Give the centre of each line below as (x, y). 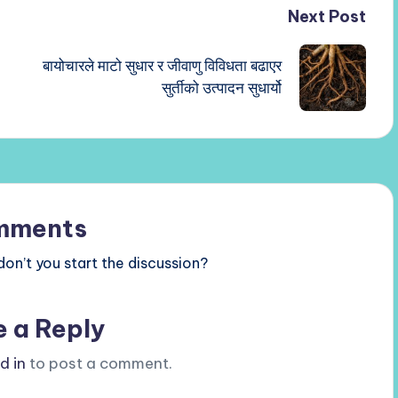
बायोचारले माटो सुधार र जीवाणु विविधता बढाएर (162, 66)
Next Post (326, 16)
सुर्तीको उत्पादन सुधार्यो (221, 88)
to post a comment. (99, 363)
